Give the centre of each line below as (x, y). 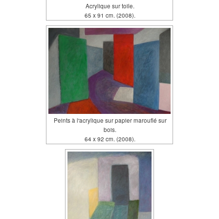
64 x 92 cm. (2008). (110, 139)
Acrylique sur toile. (110, 6)
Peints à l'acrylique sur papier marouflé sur (110, 120)
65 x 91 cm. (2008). (110, 15)
